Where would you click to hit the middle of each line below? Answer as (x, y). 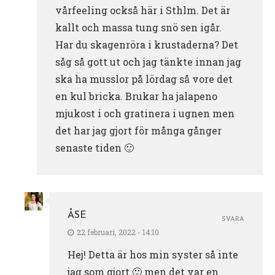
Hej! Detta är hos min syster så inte (153, 255)
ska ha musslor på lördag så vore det (144, 79)
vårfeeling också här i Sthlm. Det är (143, 10)
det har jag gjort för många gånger (138, 131)
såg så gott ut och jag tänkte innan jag (148, 62)
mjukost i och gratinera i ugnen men (145, 114)
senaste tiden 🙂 (95, 148)
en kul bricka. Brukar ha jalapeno (136, 96)
